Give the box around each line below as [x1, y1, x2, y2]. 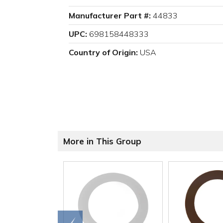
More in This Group [63, 136, 141, 147]
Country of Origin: [69, 47, 138, 58]
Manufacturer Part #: [69, 10, 151, 21]
